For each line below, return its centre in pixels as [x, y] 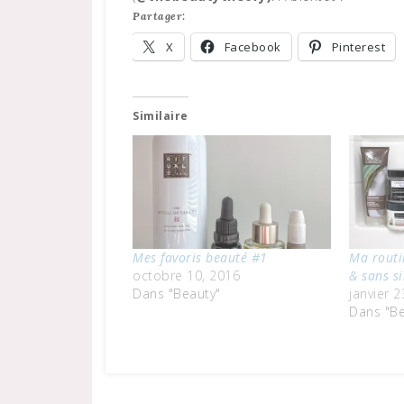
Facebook [252, 47]
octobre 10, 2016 [186, 275]
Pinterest [358, 47]
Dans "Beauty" [177, 293]
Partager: [159, 16]
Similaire [161, 116]
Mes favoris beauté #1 [200, 257]
